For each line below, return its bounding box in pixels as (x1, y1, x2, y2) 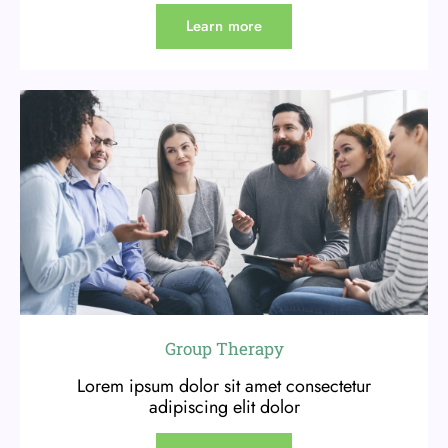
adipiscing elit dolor (148, 394, 300, 421)
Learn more (186, 15, 262, 38)
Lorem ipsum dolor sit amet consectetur (77, 373, 371, 400)
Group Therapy (164, 337, 284, 361)
